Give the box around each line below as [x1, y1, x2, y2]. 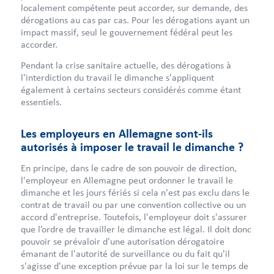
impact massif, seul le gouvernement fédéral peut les [20, 27, 232, 38]
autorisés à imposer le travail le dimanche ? [20, 139, 243, 154]
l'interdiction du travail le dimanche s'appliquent [20, 72, 214, 83]
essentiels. [20, 96, 62, 107]
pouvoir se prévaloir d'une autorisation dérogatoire [20, 235, 224, 246]
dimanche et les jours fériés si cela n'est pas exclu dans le [20, 187, 250, 198]
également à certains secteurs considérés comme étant [20, 84, 241, 95]
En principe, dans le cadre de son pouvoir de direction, [20, 162, 237, 173]
